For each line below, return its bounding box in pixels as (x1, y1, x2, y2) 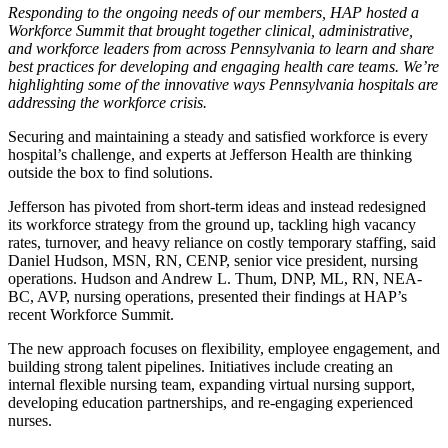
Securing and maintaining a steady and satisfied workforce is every (8, 128, 428, 146)
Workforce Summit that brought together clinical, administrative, (8, 22, 413, 40)
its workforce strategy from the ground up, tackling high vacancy (8, 216, 416, 234)
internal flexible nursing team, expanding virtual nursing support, (8, 376, 415, 394)
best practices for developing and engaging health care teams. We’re (8, 58, 439, 76)
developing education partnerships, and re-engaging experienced (8, 394, 413, 412)
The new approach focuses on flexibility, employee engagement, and (8, 340, 440, 358)
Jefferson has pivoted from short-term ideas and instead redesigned (8, 198, 426, 216)
